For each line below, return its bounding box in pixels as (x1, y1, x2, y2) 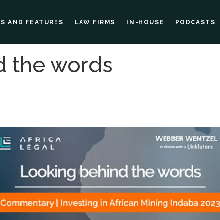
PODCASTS (175, 19, 216, 26)
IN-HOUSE (126, 19, 165, 26)
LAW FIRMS (74, 19, 115, 26)
